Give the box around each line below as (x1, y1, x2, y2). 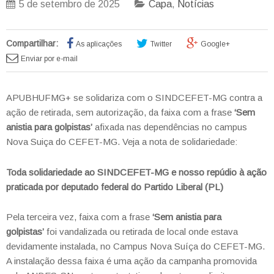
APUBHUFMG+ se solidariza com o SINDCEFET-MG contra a (6, 92, 262, 103)
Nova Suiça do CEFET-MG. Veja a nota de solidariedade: (6, 136, 237, 147)
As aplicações (76, 40, 122, 48)
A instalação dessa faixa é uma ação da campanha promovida (6, 256, 257, 266)
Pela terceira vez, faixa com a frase (6, 212, 152, 222)
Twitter (150, 40, 172, 48)
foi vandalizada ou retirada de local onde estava (44, 226, 238, 237)
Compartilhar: (6, 39, 58, 48)
